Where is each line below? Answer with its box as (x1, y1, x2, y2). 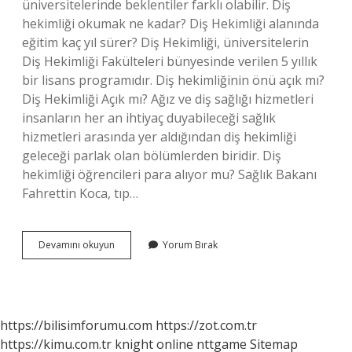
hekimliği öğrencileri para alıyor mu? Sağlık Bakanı (22, 166, 317, 183)
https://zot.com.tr (156, 317, 257, 334)
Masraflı (114, 280, 149, 293)
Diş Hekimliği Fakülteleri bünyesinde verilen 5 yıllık (22, 53, 317, 70)
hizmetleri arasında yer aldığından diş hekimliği (22, 128, 296, 145)
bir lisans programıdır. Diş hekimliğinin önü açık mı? (22, 71, 324, 89)
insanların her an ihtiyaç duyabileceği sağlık (22, 109, 276, 126)
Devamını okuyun (38, 238, 115, 251)
